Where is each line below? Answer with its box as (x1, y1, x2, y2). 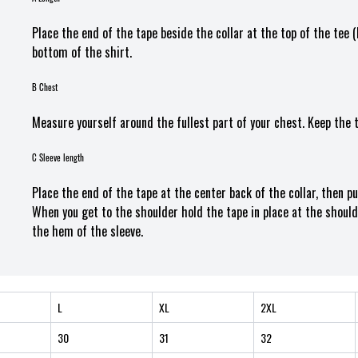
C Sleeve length (32, 151, 84, 164)
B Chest (32, 81, 58, 93)
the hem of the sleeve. (32, 221, 143, 241)
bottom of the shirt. (32, 42, 132, 62)
